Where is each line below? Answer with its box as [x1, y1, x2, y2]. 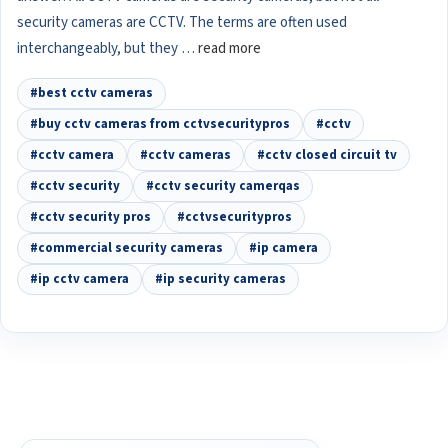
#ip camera [249, 239, 318, 257]
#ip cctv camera [30, 270, 129, 288]
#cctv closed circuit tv [257, 146, 397, 164]
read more [198, 38, 261, 59]
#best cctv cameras [30, 84, 153, 102]
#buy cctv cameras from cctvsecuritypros [30, 115, 290, 133]
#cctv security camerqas [146, 177, 300, 195]
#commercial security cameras [30, 239, 223, 257]
